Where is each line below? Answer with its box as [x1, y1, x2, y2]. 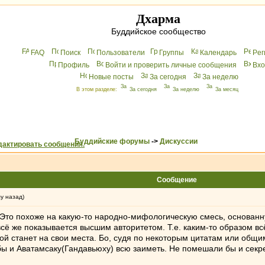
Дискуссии [160, 137, 198, 146]
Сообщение [157, 176, 197, 184]
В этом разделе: [76, 86, 119, 92]
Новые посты [89, 73, 134, 81]
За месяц [215, 86, 238, 92]
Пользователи [96, 49, 145, 57]
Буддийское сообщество [111, 27, 206, 36]
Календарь [200, 49, 237, 57]
